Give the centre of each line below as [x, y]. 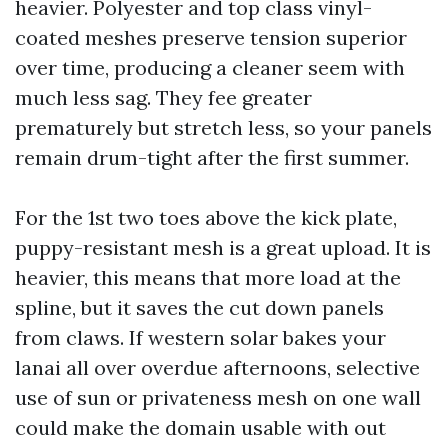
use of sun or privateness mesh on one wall [218, 397]
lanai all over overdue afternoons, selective [217, 367]
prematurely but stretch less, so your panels [223, 127]
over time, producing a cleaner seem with [210, 67]
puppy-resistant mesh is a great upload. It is [223, 247]
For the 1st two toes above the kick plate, [206, 217]
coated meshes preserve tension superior [211, 37]
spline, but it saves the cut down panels [199, 307]
